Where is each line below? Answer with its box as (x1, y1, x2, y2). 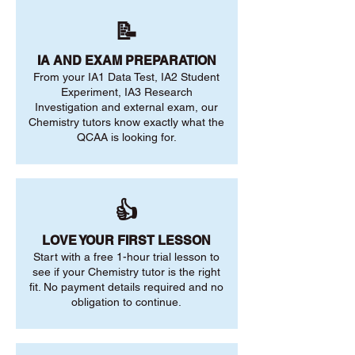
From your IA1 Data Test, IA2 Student (33, 71, 219, 83)
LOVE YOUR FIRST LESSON (42, 233, 211, 248)
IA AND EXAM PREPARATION (36, 53, 216, 68)
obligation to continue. (71, 296, 181, 308)
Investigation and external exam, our (35, 101, 218, 113)
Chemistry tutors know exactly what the (29, 116, 224, 128)
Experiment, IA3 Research (60, 86, 193, 98)
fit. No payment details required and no (29, 281, 223, 293)
